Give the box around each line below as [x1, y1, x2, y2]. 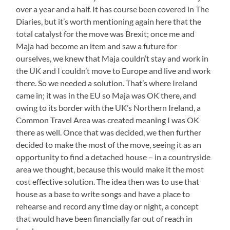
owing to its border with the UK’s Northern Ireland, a [16, 102, 201, 112]
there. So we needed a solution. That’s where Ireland [16, 78, 198, 88]
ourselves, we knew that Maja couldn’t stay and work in [16, 53, 209, 63]
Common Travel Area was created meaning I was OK [16, 114, 200, 125]
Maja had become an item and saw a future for [16, 41, 178, 51]
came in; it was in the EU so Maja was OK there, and [16, 90, 197, 100]
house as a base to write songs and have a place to [16, 188, 190, 199]
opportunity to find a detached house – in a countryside [16, 151, 211, 162]
